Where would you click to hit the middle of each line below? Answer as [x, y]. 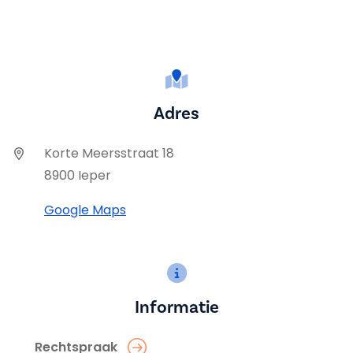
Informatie [176, 307]
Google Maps [85, 210]
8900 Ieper [78, 175]
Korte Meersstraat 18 [109, 153]
